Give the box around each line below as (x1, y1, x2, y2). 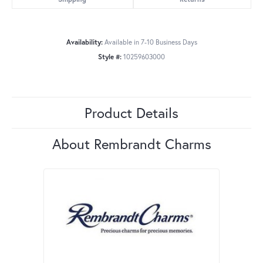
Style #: (98, 52, 122, 62)
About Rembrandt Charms (52, 134, 211, 154)
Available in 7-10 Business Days (104, 38, 197, 47)
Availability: (66, 38, 103, 47)
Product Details (85, 103, 178, 123)
